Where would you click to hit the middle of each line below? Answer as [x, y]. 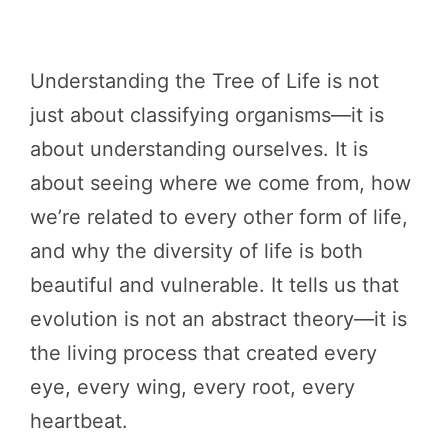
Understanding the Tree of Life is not [204, 81]
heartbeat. [79, 421]
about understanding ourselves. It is [199, 149]
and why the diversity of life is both [196, 251]
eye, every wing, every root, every [192, 387]
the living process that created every [203, 353]
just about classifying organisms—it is [207, 115]
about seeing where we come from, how [220, 183]
